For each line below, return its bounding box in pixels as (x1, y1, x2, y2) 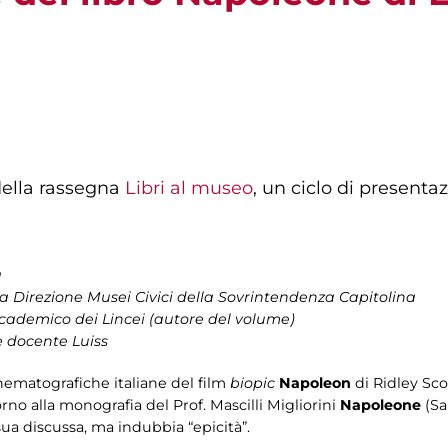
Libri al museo (125, 176, 253, 198)
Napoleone (340, 395, 421, 414)
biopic (230, 373, 275, 392)
